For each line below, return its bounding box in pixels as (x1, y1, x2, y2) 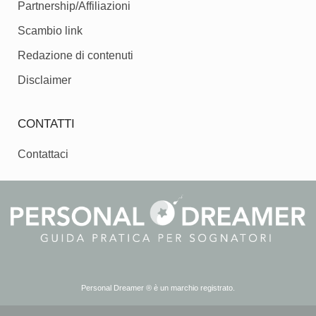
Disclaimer (18, 74, 71, 87)
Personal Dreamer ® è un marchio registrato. (81, 283, 235, 292)
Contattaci (18, 148, 68, 161)
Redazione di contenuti (18, 49, 133, 62)
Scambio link (18, 25, 83, 37)
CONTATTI (18, 117, 75, 131)
